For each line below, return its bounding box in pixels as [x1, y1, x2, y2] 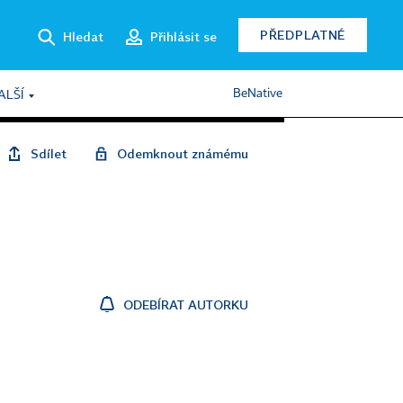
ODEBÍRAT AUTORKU [123, 297, 248, 312]
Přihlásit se [150, 28, 217, 44]
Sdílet [31, 146, 67, 161]
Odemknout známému [117, 146, 248, 161]
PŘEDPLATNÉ [260, 27, 345, 42]
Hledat [63, 28, 103, 44]
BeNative [233, 87, 282, 100]
